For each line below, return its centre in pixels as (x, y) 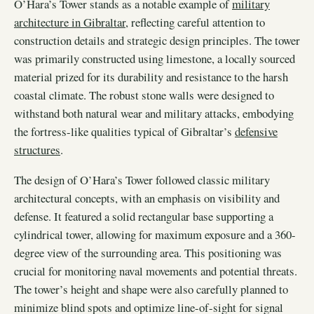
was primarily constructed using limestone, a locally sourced (155, 58)
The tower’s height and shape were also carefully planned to (151, 289)
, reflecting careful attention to (195, 22)
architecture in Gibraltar (70, 22)
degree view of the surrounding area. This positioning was (148, 252)
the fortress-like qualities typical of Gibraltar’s (124, 131)
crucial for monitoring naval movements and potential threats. (156, 271)
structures (37, 149)
